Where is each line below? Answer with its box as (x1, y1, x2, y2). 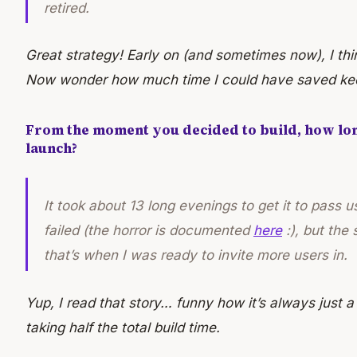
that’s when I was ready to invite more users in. (44, 247, 347, 264)
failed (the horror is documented (44, 222, 253, 239)
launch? (25, 138, 77, 158)
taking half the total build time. (25, 320, 220, 336)
